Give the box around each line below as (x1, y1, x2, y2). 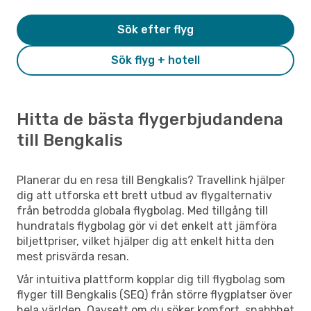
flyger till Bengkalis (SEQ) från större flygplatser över (17, 287, 292, 301)
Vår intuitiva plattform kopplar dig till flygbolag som (17, 272, 285, 286)
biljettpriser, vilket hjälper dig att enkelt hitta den (17, 234, 274, 248)
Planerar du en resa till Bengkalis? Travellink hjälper (17, 173, 285, 187)
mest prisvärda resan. (17, 249, 129, 263)
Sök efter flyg (117, 22, 194, 36)
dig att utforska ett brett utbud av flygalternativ (17, 188, 272, 202)
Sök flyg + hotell (111, 53, 200, 67)
